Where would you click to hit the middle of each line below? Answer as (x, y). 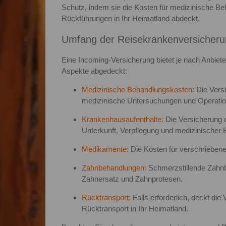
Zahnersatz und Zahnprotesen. (132, 179)
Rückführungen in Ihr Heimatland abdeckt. (130, 18)
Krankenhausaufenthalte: (123, 119)
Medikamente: (106, 149)
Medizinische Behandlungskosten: (138, 89)
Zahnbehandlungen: (114, 167)
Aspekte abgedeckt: (94, 71)
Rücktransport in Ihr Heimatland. (135, 208)
